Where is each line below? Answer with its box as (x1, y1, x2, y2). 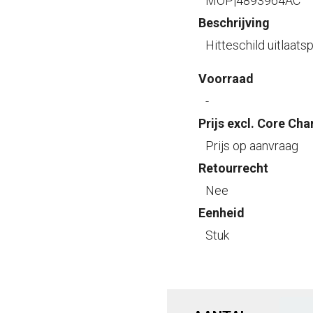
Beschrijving (198, 15, 270, 30)
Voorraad (198, 71, 254, 86)
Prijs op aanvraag (205, 138, 298, 153)
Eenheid (198, 205, 245, 220)
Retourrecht (198, 161, 268, 175)
